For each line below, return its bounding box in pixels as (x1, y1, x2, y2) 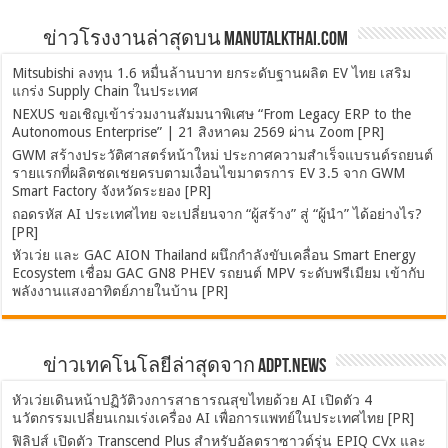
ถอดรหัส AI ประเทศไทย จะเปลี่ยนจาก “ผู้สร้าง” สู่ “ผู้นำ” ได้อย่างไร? (12, 206, 423, 223)
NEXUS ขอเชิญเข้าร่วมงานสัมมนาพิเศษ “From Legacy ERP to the (12, 106, 412, 123)
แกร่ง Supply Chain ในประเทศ (12, 83, 199, 100)
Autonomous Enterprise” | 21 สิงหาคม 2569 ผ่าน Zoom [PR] (12, 124, 385, 141)
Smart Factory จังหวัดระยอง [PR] (12, 183, 212, 200)
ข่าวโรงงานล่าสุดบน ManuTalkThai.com (43, 30, 349, 51)
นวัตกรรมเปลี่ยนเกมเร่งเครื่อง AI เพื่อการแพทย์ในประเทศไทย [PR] (12, 410, 415, 427)
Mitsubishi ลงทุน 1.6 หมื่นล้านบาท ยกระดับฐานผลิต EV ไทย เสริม (12, 65, 412, 82)
